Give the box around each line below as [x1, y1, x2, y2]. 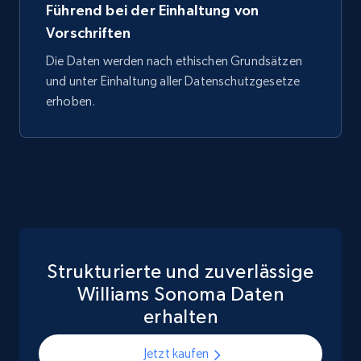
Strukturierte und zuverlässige [47, 260, 314, 283]
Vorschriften [46, 24, 131, 42]
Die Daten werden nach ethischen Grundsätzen [46, 53, 302, 69]
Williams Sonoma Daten [77, 283, 284, 305]
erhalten [143, 305, 218, 328]
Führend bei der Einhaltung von [46, 2, 259, 19]
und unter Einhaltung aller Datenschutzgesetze [46, 73, 301, 89]
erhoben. [46, 93, 96, 110]
